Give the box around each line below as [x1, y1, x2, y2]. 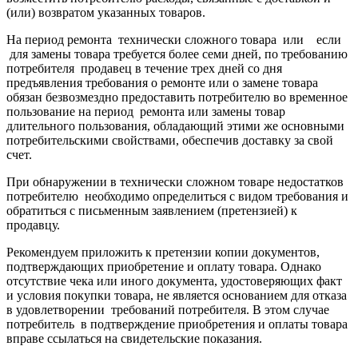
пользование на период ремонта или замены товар [6, 104, 285, 118]
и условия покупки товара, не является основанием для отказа [6, 288, 347, 302]
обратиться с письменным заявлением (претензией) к [6, 203, 297, 217]
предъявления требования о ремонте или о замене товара [6, 75, 318, 89]
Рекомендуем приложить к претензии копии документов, [6, 245, 320, 259]
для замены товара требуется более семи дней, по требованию [6, 46, 348, 61]
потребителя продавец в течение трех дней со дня [6, 61, 282, 75]
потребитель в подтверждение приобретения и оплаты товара [6, 316, 348, 331]
